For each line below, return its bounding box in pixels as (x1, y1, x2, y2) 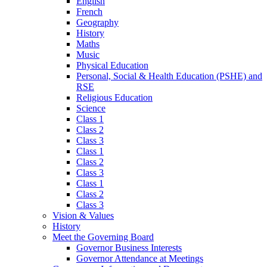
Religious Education (76, 92, 153, 103)
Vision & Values (52, 210, 114, 221)
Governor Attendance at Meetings (76, 253, 203, 263)
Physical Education (76, 60, 148, 70)
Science (76, 103, 105, 113)
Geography (76, 17, 119, 27)
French (76, 6, 103, 17)
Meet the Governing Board (52, 231, 154, 242)
